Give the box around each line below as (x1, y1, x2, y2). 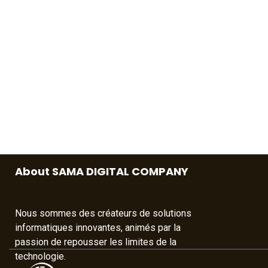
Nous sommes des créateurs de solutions (15, 208, 191, 220)
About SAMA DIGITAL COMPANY (15, 164, 188, 179)
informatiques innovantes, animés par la (15, 222, 181, 234)
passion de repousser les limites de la (15, 236, 176, 248)
